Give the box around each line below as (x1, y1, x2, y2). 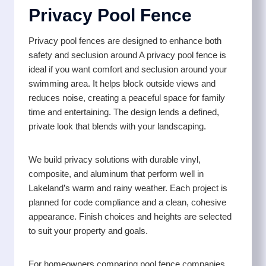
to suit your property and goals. (28, 226, 148, 236)
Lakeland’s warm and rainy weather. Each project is (28, 183, 227, 194)
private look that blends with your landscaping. (28, 121, 206, 132)
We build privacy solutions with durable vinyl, (28, 154, 201, 165)
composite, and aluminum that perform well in (28, 169, 204, 179)
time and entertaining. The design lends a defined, (28, 107, 219, 118)
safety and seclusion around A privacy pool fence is (28, 50, 226, 61)
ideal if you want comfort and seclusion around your (28, 64, 227, 75)
